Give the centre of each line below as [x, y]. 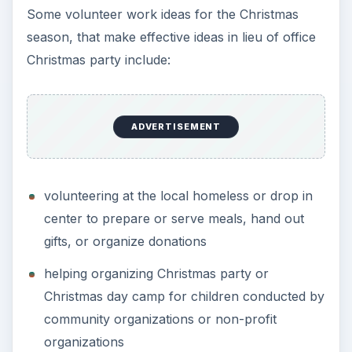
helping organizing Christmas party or [156, 273]
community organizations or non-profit [160, 319]
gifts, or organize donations [125, 242]
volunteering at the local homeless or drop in [178, 196]
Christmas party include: [98, 59]
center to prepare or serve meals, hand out [174, 219]
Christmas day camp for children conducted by [184, 296]
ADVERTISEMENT [176, 127]
